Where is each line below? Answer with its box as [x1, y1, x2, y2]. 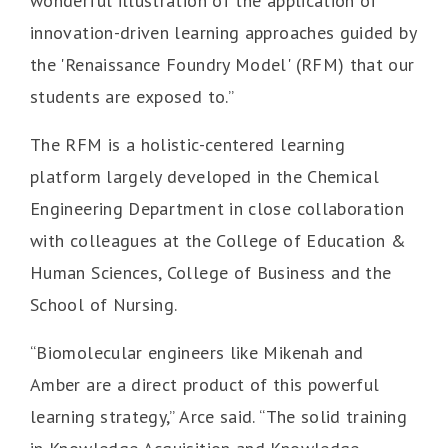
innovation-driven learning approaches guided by [30, 21, 416, 45]
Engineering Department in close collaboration [30, 197, 405, 221]
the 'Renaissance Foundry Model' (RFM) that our [30, 53, 415, 77]
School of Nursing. [30, 293, 178, 317]
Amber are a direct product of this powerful [30, 373, 380, 397]
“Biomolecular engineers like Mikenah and [30, 341, 364, 365]
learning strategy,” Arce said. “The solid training [30, 405, 407, 429]
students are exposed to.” [30, 85, 234, 109]
